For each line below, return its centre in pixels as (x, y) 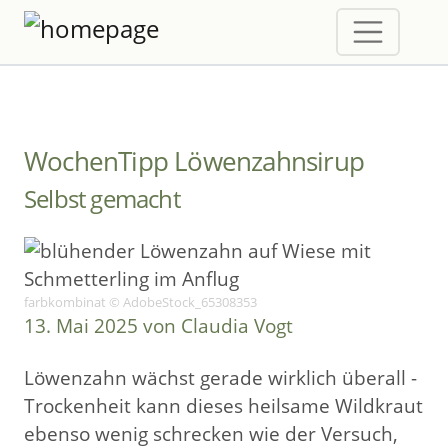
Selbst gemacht (102, 199)
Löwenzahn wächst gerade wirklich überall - (220, 377)
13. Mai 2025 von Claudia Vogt (158, 325)
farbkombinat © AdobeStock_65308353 (140, 302)
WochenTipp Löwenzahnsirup (194, 161)
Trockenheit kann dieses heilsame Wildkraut (223, 405)
